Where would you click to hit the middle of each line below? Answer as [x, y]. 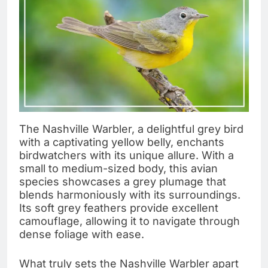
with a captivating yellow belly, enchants [122, 142]
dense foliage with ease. [82, 234]
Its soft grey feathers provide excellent [119, 208]
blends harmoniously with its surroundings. [130, 195]
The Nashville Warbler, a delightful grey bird [131, 129]
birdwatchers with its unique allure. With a [127, 156]
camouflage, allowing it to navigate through [130, 221]
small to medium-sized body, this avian [118, 169]
